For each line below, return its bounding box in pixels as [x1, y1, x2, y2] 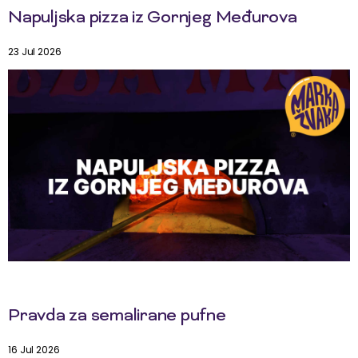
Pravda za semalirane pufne [8, 305, 226, 328]
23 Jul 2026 [8, 44, 62, 58]
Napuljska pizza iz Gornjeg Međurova [8, 6, 297, 30]
